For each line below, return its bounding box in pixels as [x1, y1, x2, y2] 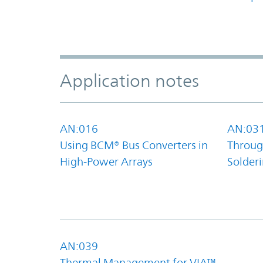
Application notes [60, 70, 199, 91]
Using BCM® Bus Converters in [60, 138, 208, 151]
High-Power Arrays [60, 154, 153, 168]
